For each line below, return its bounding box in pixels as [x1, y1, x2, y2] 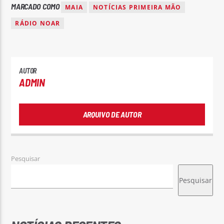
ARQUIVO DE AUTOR [82, 109, 141, 119]
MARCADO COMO [11, 1, 61, 11]
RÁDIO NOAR [15, 19, 60, 28]
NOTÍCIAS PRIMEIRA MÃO [93, 3, 181, 12]
